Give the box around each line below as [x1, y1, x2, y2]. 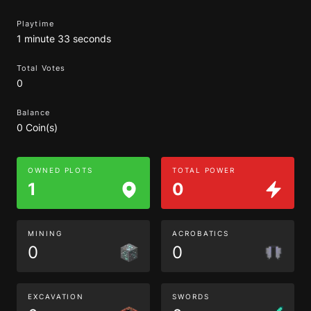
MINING [28, 229, 62, 237]
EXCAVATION [28, 292, 85, 301]
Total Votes [17, 63, 66, 73]
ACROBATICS [172, 229, 230, 237]
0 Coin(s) [17, 121, 58, 133]
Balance [17, 108, 50, 117]
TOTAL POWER [172, 166, 236, 174]
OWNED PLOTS [28, 166, 94, 174]
